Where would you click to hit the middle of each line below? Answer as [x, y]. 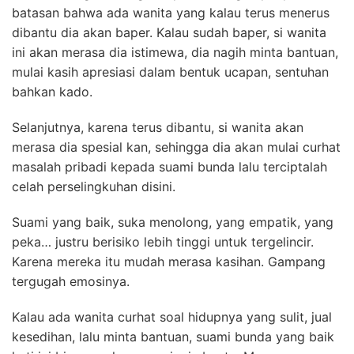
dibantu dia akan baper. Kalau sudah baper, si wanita [169, 32]
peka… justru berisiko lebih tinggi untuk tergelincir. [163, 242]
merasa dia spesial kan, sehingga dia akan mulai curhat [176, 147]
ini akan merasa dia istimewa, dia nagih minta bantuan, [175, 52]
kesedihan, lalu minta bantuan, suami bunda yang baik [173, 337]
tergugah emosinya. [71, 281]
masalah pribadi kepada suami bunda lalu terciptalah [169, 167]
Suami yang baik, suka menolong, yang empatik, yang [173, 222]
